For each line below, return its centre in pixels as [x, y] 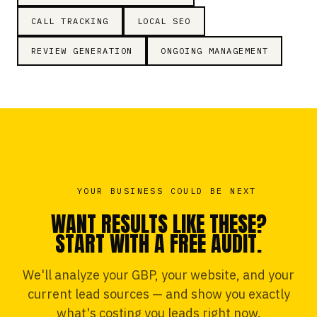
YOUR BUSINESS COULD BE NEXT [167, 191]
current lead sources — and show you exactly [158, 294]
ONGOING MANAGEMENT [215, 51]
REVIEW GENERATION [82, 51]
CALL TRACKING [70, 21]
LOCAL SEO [164, 21]
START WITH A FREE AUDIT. [158, 244]
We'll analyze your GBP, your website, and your [158, 275]
